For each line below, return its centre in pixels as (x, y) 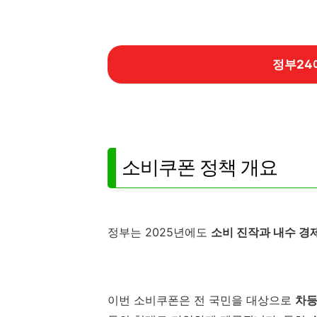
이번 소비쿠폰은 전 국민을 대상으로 (201, 300)
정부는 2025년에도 (159, 232)
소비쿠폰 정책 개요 (200, 168)
